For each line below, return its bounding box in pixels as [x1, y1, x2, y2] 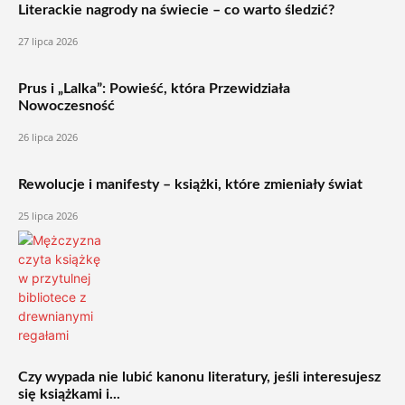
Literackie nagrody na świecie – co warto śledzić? [18, 3, 334, 17]
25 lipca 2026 [18, 209, 78, 222]
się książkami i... [18, 387, 120, 401]
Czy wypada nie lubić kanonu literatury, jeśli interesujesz [18, 370, 381, 384]
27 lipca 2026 [18, 34, 78, 48]
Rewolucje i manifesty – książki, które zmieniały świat [18, 177, 363, 192]
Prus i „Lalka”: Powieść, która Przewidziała [18, 81, 290, 96]
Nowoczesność [18, 99, 115, 113]
